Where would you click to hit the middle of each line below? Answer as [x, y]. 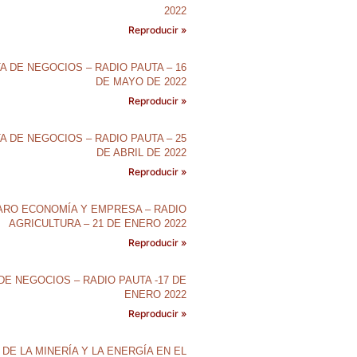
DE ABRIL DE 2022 [141, 153]
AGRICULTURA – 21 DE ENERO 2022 [97, 224]
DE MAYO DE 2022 [141, 82]
